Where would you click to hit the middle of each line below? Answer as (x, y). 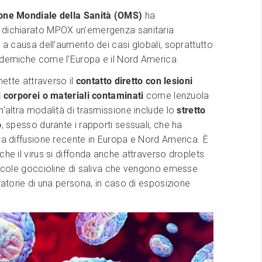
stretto (191, 111)
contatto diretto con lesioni (134, 81)
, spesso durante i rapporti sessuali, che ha (92, 125)
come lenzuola (176, 96)
